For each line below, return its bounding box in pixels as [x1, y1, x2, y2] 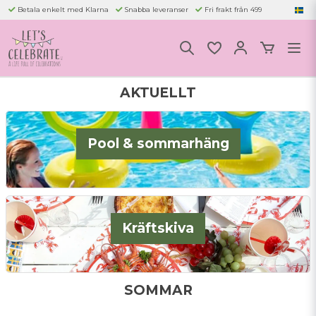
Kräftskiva [122, 220, 194, 236]
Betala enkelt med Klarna [18, 5, 109, 13]
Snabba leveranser [125, 5, 188, 13]
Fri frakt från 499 [205, 5, 262, 13]
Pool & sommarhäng [87, 135, 229, 152]
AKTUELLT [120, 85, 196, 101]
